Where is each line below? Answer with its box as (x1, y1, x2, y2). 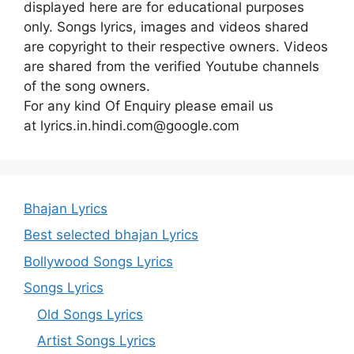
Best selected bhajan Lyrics (24, 227, 198, 243)
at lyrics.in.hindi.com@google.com (24, 117, 239, 134)
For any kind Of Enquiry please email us (24, 97, 273, 114)
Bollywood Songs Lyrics (24, 253, 173, 269)
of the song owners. (24, 77, 150, 94)
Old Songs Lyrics (37, 306, 143, 322)
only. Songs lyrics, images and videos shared (24, 18, 309, 35)
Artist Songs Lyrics (37, 333, 156, 348)
